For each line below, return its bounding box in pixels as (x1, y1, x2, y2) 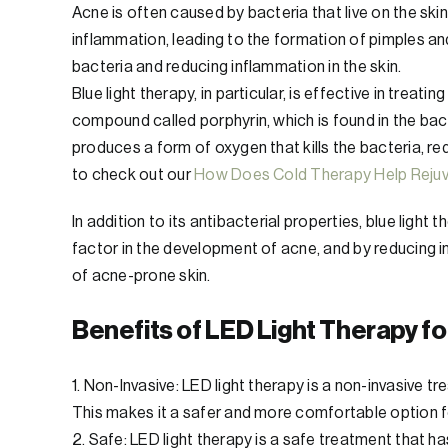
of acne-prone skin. (72, 268, 211, 285)
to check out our (72, 167, 195, 184)
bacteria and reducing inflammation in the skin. (72, 59, 402, 76)
